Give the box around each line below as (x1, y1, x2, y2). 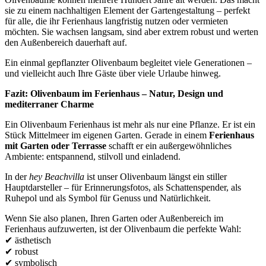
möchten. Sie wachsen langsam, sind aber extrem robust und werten (5, 26, 258, 37)
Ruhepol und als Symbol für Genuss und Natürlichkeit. (5, 192, 211, 203)
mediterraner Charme (5, 99, 94, 109)
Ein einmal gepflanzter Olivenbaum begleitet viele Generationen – (5, 57, 252, 68)
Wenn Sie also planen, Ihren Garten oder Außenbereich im (5, 213, 223, 223)
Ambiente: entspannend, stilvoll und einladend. (5, 151, 180, 161)
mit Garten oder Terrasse (5, 140, 106, 151)
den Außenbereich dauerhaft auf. (5, 37, 127, 47)
